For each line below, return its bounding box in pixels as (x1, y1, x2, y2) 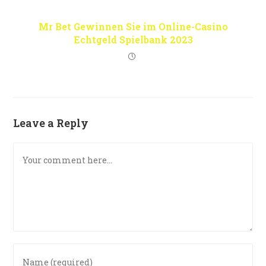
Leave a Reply (13, 116, 89, 131)
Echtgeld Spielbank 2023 (73, 33, 193, 46)
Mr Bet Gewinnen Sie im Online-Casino (38, 20, 228, 33)
